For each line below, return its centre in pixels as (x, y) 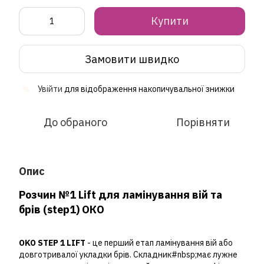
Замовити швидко (132, 59)
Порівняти (203, 123)
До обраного (75, 123)
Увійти (50, 89)
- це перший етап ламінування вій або (160, 243)
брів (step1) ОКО (63, 210)
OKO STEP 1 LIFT (53, 243)
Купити (170, 21)
